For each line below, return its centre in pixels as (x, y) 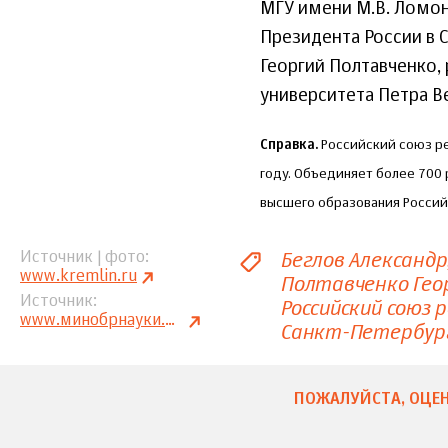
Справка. (289, 145)
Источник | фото (82, 258)
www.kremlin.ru (78, 277)
